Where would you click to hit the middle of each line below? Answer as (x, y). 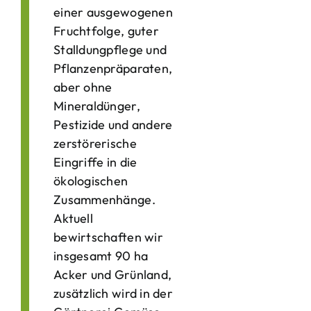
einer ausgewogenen (113, 12)
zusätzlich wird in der (113, 293)
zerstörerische (95, 143)
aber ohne (83, 87)
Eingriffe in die (95, 162)
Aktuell (73, 218)
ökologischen (91, 181)
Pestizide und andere (113, 125)
